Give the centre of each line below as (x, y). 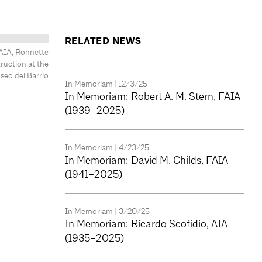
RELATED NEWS (103, 41)
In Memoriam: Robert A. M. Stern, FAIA (152, 96)
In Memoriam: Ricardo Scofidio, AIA (146, 224)
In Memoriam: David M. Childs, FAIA (146, 160)
